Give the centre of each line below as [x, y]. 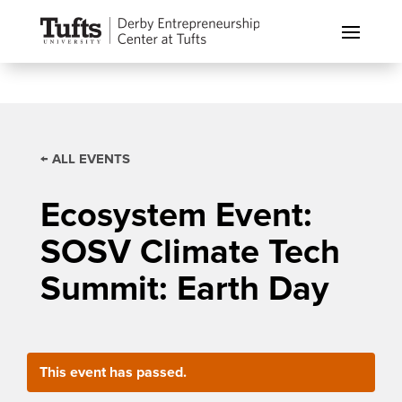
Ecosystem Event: [176, 215]
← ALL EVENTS [85, 159]
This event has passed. [113, 372]
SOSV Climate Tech [190, 252]
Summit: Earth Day [184, 289]
